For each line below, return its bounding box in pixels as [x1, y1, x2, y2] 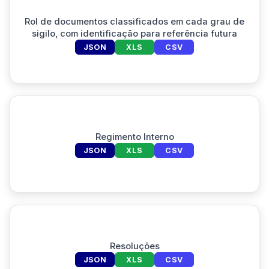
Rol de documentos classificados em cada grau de [25, 16, 244, 27]
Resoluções [109, 240, 160, 252]
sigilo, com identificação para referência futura [32, 28, 237, 39]
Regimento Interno [95, 131, 174, 142]
